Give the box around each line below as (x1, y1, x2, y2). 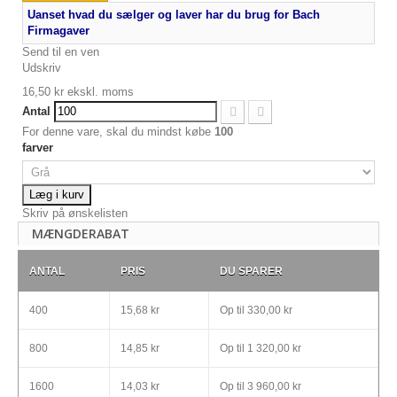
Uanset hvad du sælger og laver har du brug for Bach (27, 7, 320, 21)
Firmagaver (27, 23, 90, 37)
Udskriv (22, 60, 61, 74)
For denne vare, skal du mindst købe (22, 124, 214, 138)
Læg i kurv (29, 187, 84, 201)
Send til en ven (22, 44, 99, 58)
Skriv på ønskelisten (22, 206, 128, 220)
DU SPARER (220, 264, 283, 277)
